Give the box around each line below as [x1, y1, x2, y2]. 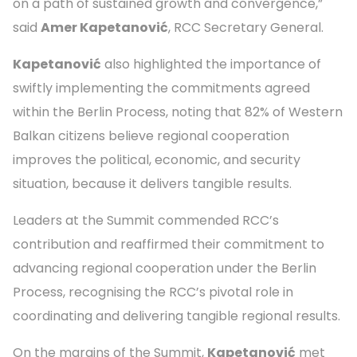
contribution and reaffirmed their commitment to [13, 234, 324, 253]
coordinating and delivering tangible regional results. [13, 306, 340, 325]
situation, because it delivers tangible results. [13, 174, 292, 193]
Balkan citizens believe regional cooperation [13, 126, 289, 145]
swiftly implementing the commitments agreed [13, 78, 310, 97]
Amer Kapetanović [41, 18, 168, 37]
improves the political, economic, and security [13, 150, 300, 169]
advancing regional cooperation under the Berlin [13, 258, 316, 277]
